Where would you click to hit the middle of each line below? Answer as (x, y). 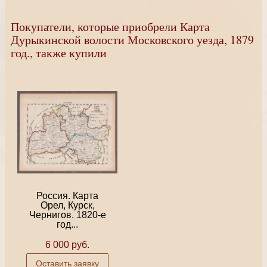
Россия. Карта (67, 196)
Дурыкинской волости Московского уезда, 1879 (132, 40)
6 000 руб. (67, 245)
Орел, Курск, (67, 205)
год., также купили (59, 53)
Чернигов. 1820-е (67, 215)
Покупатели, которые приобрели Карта (110, 27)
